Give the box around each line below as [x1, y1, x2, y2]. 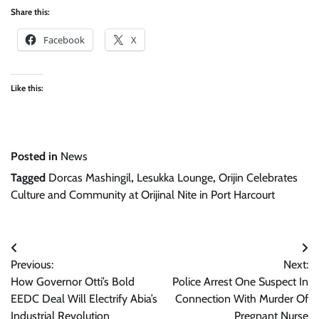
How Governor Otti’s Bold [11, 275, 135, 288]
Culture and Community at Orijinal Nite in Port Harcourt [11, 188, 275, 202]
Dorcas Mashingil [48, 171, 131, 184]
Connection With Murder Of [175, 292, 308, 305]
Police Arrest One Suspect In [172, 275, 308, 288]
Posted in [11, 150, 61, 163]
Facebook [43, 33, 85, 46]
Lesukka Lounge [137, 171, 213, 184]
